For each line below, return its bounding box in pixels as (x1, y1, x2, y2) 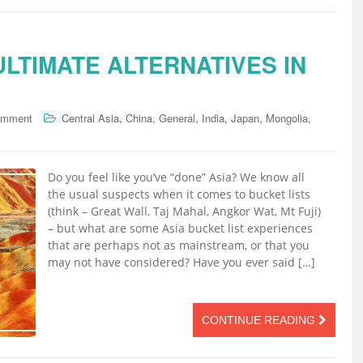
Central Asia (62, 110, 119, 126)
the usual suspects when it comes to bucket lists (48, 186, 310, 203)
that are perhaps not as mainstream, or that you (48, 237, 310, 254)
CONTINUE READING (202, 314, 318, 327)
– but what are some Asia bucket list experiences (48, 220, 313, 237)
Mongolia (266, 110, 308, 126)
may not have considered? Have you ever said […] (48, 254, 315, 271)
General (159, 110, 195, 126)
